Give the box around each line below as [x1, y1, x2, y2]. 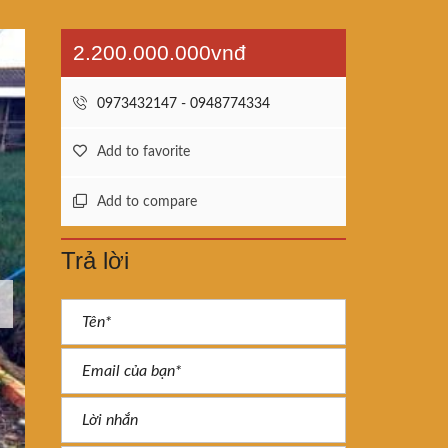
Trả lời [61, 247, 129, 274]
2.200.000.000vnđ [73, 41, 246, 64]
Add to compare [97, 195, 197, 209]
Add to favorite [97, 145, 190, 159]
